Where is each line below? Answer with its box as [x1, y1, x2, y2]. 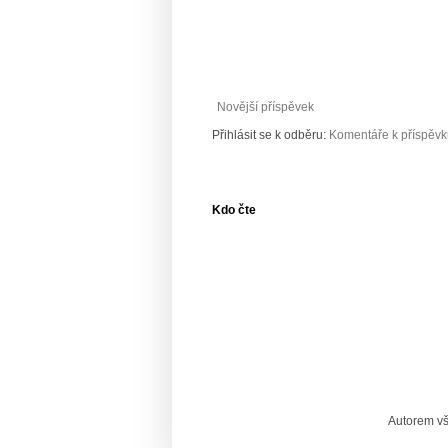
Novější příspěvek [217, 99, 314, 114]
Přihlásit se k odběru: [212, 127, 329, 142]
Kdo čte [212, 202, 256, 217]
